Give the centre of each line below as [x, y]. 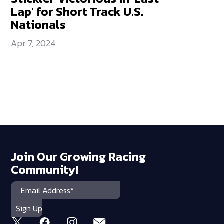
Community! [45, 170]
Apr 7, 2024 [34, 43]
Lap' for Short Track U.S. [77, 12]
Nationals [39, 25]
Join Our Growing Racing [79, 157]
